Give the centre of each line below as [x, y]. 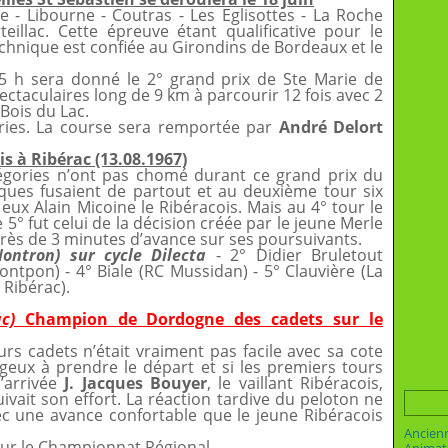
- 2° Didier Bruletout [295, 255]
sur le [358, 319]
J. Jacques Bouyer [136, 383]
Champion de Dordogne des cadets [179, 319]
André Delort [331, 127]
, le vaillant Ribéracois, [295, 383]
